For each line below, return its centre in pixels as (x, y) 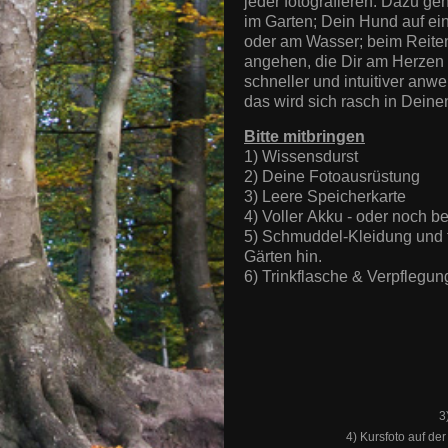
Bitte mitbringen (304, 136)
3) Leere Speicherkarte (327, 196)
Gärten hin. (283, 256)
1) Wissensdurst (301, 156)
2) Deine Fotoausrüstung (332, 176)
